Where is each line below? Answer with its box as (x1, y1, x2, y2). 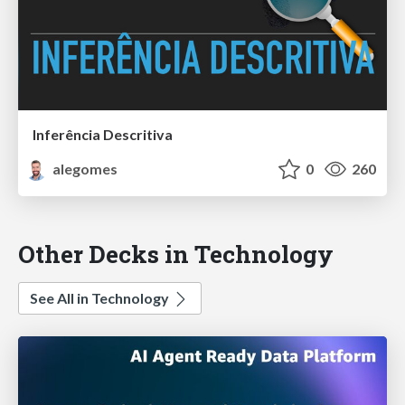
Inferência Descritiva (33, 126, 173, 144)
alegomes (50, 160, 118, 178)
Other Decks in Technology (18, 238, 334, 270)
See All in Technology (30, 289, 172, 307)
